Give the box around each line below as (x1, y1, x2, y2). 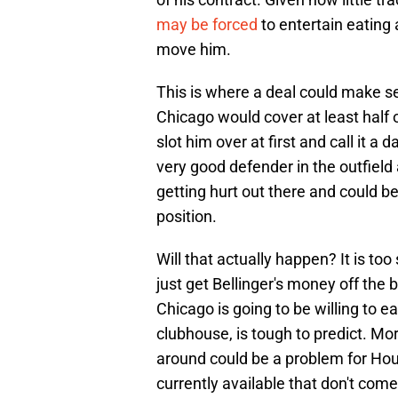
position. (156, 207, 217, 227)
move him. (156, 40, 231, 60)
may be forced (156, 15, 258, 35)
